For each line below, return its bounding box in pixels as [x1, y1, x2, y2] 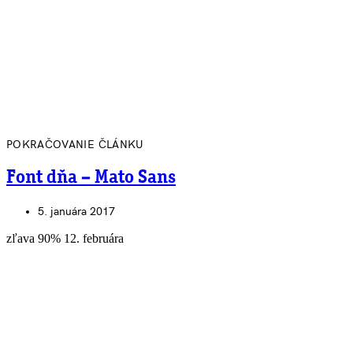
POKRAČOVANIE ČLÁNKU [6, 137, 144, 151]
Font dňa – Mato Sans [6, 168, 176, 188]
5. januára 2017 [38, 205, 115, 219]
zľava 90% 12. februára [6, 232, 124, 246]
